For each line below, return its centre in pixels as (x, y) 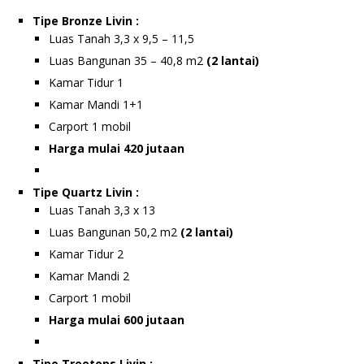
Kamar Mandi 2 (89, 276)
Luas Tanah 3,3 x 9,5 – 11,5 (121, 39)
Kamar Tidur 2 (86, 254)
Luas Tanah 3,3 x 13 (102, 210)
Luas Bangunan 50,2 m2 (115, 232)
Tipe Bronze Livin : (86, 21)
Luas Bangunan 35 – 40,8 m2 (128, 61)
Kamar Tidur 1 (86, 83)
